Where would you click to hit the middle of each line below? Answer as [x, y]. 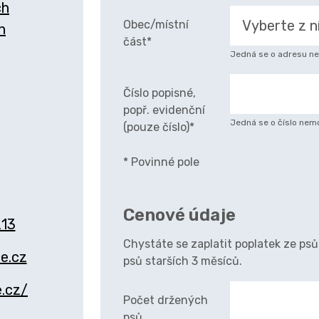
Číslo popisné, [159, 93]
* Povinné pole [161, 162]
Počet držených [166, 300]
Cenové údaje [179, 215]
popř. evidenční [164, 110]
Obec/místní [156, 25]
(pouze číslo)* [159, 127]
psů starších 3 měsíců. [183, 261]
